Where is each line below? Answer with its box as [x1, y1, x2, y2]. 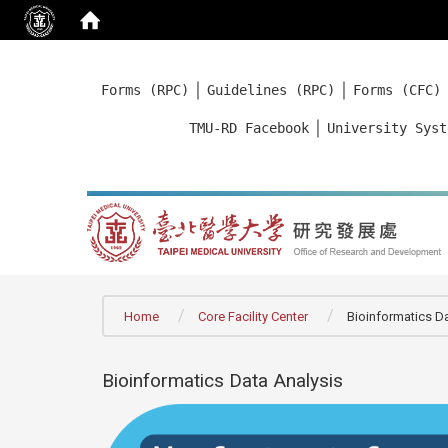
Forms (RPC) [101, 82, 189, 98]
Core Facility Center [198, 309, 308, 324]
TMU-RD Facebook [189, 120, 309, 136]
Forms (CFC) [353, 82, 441, 98]
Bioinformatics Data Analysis [102, 368, 343, 392]
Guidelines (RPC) [207, 82, 335, 98]
